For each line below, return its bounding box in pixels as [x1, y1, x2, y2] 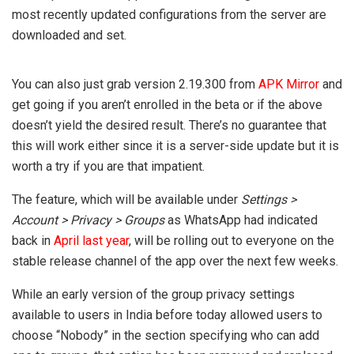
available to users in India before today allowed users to [12, 307, 322, 323]
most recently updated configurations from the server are [12, 7, 326, 23]
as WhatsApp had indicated [164, 213, 318, 228]
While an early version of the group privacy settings [12, 287, 295, 303]
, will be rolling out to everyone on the [129, 233, 334, 249]
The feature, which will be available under [12, 192, 241, 208]
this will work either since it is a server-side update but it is [12, 138, 339, 154]
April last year [54, 233, 129, 249]
